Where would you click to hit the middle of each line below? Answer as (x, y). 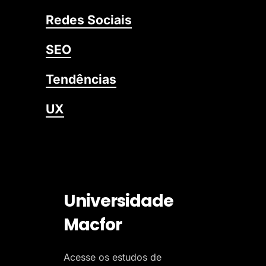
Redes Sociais (88, 20)
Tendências (81, 79)
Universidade (118, 201)
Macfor (92, 225)
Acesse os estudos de (112, 257)
